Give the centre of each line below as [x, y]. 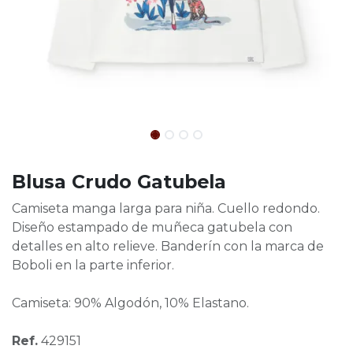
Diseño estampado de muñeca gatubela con [152, 228]
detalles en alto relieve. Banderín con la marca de [168, 247]
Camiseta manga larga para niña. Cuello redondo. [166, 209]
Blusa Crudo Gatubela [119, 182]
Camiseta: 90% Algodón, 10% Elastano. [130, 303]
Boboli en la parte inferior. [93, 266]
